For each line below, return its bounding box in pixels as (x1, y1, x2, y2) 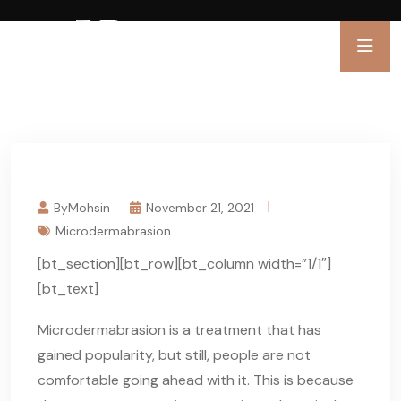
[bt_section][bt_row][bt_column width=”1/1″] (38, 254, 331, 274)
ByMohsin (54, 200, 110, 217)
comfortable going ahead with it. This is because (38, 371, 354, 390)
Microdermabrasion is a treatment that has (38, 320, 321, 340)
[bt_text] (38, 279, 98, 299)
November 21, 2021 (146, 200, 254, 217)
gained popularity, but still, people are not (38, 346, 311, 365)
